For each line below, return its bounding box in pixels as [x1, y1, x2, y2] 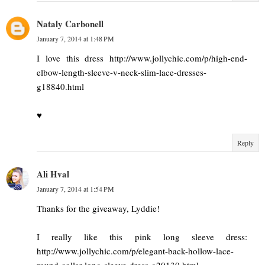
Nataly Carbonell [37, 17, 104, 30]
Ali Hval [37, 167, 69, 180]
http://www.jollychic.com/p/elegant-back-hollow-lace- [37, 244, 234, 257]
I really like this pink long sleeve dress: [37, 230, 247, 243]
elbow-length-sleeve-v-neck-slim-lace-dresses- [37, 66, 206, 78]
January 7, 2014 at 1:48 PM [37, 33, 114, 43]
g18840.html [37, 80, 84, 92]
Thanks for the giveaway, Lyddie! [37, 202, 160, 214]
